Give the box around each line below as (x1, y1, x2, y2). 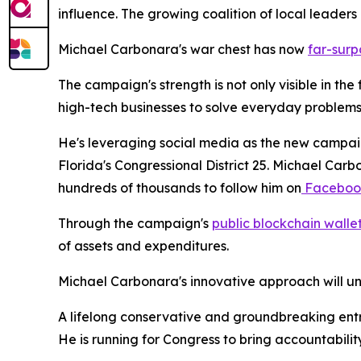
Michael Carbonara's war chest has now (58, 41, 308, 58)
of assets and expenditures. (58, 238, 229, 255)
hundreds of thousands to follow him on (58, 180, 301, 197)
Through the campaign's (58, 215, 212, 232)
